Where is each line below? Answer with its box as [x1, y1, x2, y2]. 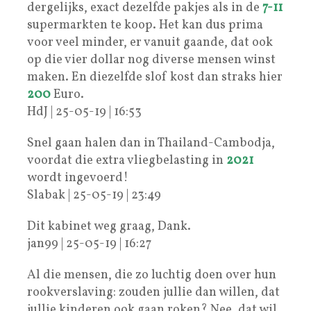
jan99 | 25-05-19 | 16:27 [27, 235, 151, 253]
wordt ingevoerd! [27, 169, 128, 187]
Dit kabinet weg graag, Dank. [27, 217, 191, 235]
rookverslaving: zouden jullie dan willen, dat [27, 283, 280, 301]
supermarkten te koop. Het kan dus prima [27, 16, 263, 34]
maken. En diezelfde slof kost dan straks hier [27, 68, 283, 86]
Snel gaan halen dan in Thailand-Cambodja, [27, 134, 275, 152]
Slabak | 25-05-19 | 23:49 [27, 186, 161, 204]
